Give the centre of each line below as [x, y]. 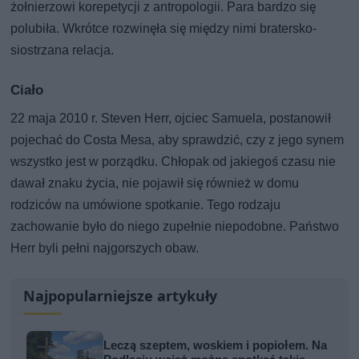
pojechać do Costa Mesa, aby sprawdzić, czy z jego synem [177, 139]
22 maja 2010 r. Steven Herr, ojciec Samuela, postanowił [171, 118]
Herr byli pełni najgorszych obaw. [105, 248]
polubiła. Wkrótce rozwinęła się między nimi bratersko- [164, 28]
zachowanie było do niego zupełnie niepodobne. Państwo [175, 226]
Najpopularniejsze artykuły [121, 295]
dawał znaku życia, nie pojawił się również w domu [155, 183]
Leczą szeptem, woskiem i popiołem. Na [216, 345]
